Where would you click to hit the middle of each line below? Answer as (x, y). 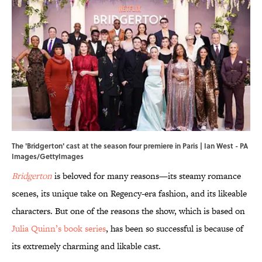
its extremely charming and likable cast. (86, 246)
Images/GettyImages (48, 156)
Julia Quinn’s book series (59, 229)
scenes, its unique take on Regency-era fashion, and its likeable (129, 194)
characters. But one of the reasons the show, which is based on (128, 211)
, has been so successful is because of (175, 229)
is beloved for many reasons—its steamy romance (148, 176)
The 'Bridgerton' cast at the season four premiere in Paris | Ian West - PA (130, 146)
